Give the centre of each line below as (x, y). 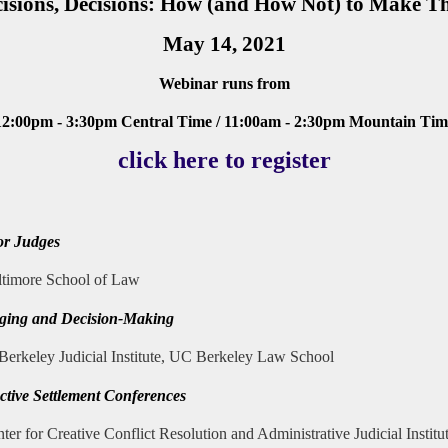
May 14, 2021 (224, 44)
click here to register (224, 160)
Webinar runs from (224, 83)
